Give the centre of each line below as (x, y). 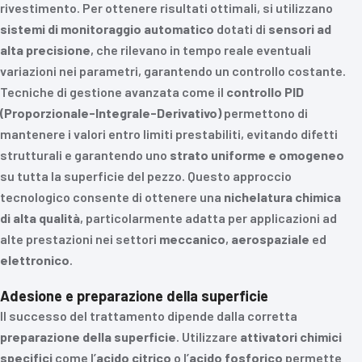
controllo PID (265, 92)
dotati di (241, 29)
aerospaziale (270, 239)
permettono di (265, 113)
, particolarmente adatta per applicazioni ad (208, 218)
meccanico (192, 239)
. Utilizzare (208, 337)
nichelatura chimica (282, 197)
